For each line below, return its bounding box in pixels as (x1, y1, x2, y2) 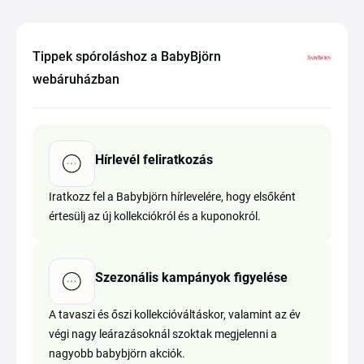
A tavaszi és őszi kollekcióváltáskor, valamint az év (49, 308, 301, 321)
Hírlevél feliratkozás (95, 151, 213, 167)
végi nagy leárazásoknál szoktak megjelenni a (49, 327, 277, 340)
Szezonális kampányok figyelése (95, 269, 288, 285)
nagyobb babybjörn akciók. (49, 347, 185, 360)
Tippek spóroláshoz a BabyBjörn (32, 49, 221, 64)
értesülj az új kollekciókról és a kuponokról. (49, 210, 261, 223)
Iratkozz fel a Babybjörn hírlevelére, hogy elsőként (49, 190, 296, 203)
